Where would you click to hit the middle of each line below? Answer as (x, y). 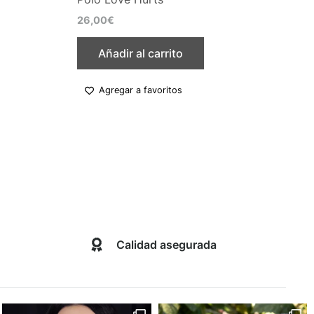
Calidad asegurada (166, 245)
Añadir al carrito (141, 53)
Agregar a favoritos (141, 90)
